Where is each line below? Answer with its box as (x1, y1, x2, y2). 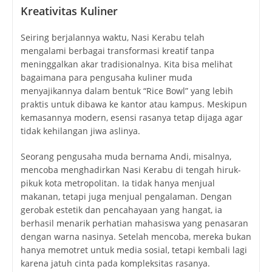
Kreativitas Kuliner (20, 3, 118, 18)
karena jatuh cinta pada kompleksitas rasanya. (20, 257, 210, 269)
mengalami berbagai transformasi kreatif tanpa (20, 44, 214, 56)
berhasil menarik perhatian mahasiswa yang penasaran (20, 217, 248, 229)
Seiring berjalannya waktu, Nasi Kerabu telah (20, 31, 205, 43)
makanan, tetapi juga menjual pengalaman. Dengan (20, 190, 232, 202)
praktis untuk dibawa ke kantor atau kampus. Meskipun (20, 98, 247, 110)
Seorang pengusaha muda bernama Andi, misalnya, (20, 150, 231, 162)
